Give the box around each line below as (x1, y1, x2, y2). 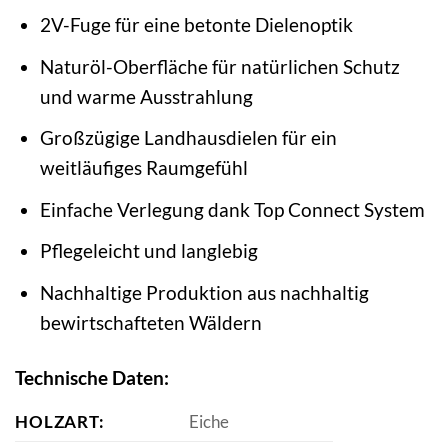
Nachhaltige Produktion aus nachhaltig (39, 280, 369, 304)
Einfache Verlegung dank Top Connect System (39, 197, 425, 221)
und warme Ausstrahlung (39, 84, 253, 108)
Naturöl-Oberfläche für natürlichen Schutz (39, 54, 400, 78)
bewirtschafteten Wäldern (39, 310, 262, 334)
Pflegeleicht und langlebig (39, 239, 258, 263)
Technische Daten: (15, 365, 169, 389)
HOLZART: (15, 410, 105, 432)
